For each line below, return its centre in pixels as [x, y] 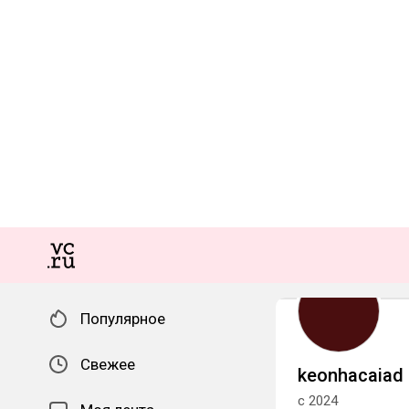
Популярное [123, 319]
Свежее [108, 364]
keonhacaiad [351, 375]
